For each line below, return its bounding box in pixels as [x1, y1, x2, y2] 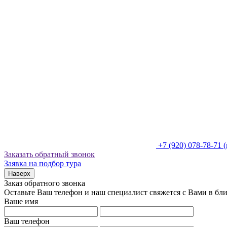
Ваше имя [4, 197, 38, 206]
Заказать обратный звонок [4, 150, 95, 159]
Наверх [8, 170, 30, 178]
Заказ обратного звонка [4, 179, 85, 188]
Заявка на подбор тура [4, 159, 81, 168]
